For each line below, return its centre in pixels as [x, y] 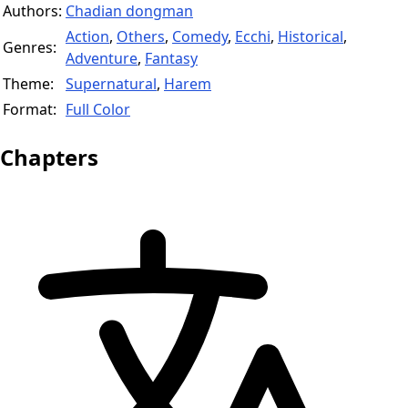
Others [141, 36]
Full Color [98, 109]
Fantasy [171, 58]
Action [87, 36]
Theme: [28, 83]
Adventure [102, 58]
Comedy [200, 36]
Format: [30, 109]
